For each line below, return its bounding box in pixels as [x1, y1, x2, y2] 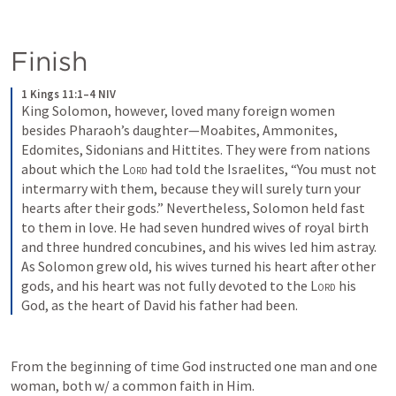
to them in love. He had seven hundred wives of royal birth [21, 218, 369, 236]
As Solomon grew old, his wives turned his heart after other [21, 257, 376, 275]
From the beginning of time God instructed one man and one [11, 357, 377, 375]
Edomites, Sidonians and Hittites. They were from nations [21, 141, 370, 158]
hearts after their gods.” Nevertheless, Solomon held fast [21, 199, 365, 217]
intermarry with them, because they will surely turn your [21, 179, 361, 197]
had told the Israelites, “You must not [148, 160, 377, 178]
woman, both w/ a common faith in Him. [11, 377, 257, 394]
